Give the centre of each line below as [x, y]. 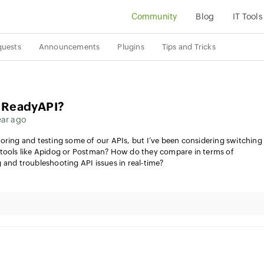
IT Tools [248, 16]
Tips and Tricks [189, 47]
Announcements [69, 47]
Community [154, 16]
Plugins [131, 47]
